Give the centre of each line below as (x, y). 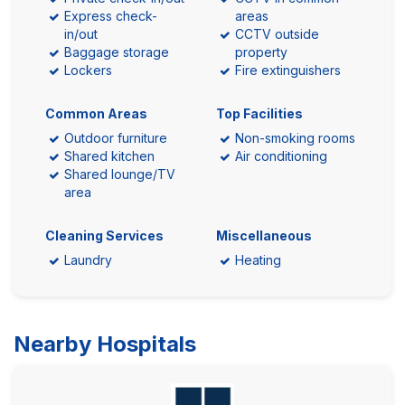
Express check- (111, 16)
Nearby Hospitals (105, 344)
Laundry (88, 260)
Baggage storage (117, 52)
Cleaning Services (104, 236)
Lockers (88, 71)
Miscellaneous (264, 236)
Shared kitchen (109, 156)
